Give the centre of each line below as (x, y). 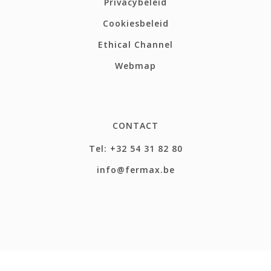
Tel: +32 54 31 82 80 (135, 149)
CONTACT (135, 126)
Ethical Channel (135, 45)
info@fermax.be (135, 170)
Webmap (135, 66)
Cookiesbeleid (135, 24)
